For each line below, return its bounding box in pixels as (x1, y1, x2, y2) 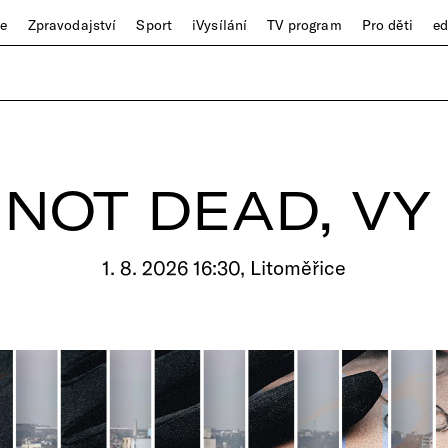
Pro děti (361, 16, 413, 34)
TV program (267, 16, 342, 34)
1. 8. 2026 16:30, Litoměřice (102, 255, 346, 280)
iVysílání (192, 16, 248, 34)
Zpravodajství (27, 16, 117, 34)
